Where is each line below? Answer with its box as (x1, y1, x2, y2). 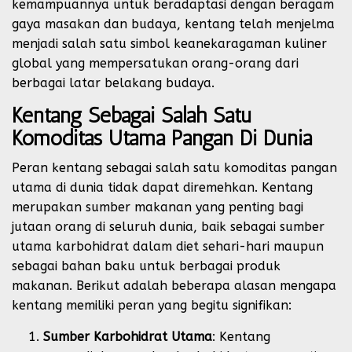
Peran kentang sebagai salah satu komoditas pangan (12, 160, 337, 175)
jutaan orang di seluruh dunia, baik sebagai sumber (12, 219, 324, 234)
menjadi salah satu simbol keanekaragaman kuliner (12, 36, 327, 51)
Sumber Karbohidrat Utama (43, 329, 212, 344)
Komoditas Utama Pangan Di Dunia (12, 126, 312, 151)
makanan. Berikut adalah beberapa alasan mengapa (12, 278, 336, 293)
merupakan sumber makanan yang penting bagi (12, 200, 303, 214)
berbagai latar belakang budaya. (12, 75, 214, 90)
